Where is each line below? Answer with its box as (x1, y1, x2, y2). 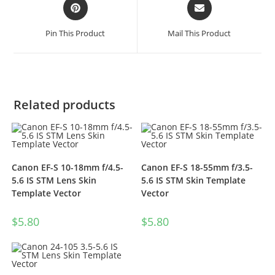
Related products (14, 96, 116, 113)
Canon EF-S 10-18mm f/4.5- (11, 161, 123, 173)
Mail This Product (168, 28, 231, 39)
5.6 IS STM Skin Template (141, 174, 246, 186)
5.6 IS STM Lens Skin (11, 174, 96, 186)
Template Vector (11, 187, 81, 199)
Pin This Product (45, 28, 106, 39)
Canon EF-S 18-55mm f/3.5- (141, 161, 254, 173)
